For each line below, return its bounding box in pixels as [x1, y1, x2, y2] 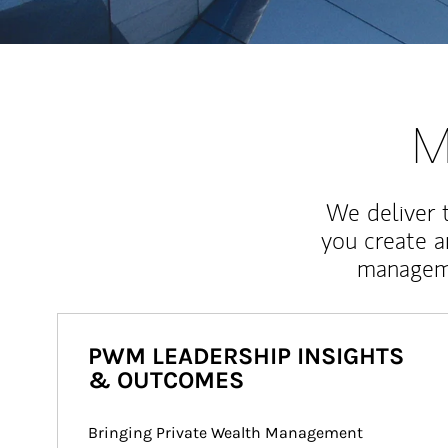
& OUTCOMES [88, 366, 244, 394]
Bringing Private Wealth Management [88, 423, 367, 442]
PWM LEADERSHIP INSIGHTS [88, 342, 404, 370]
